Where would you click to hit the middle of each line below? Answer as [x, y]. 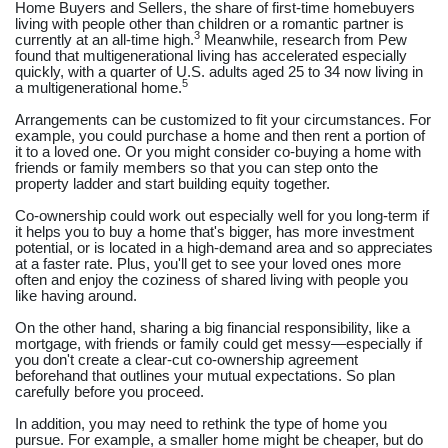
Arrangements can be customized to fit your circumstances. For [223, 119]
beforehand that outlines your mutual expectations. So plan [205, 375]
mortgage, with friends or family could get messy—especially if [218, 343]
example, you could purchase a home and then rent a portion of [220, 135]
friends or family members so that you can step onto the [196, 167]
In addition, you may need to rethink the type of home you [201, 423]
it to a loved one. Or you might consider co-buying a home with [218, 151]
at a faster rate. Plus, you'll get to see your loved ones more [208, 263]
